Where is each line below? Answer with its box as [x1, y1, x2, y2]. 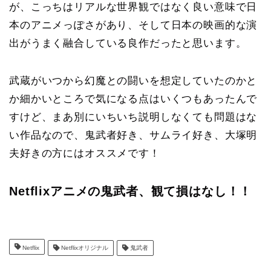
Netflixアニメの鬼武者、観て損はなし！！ [9, 184, 252, 198]
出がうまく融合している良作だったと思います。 [9, 38, 247, 50]
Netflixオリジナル [59, 244, 108, 252]
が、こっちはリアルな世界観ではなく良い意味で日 [9, 1, 258, 13]
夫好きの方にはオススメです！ [9, 148, 160, 160]
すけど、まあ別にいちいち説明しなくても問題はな [9, 111, 258, 123]
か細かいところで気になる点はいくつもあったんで [9, 93, 258, 105]
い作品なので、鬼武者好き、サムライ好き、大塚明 [9, 129, 258, 142]
